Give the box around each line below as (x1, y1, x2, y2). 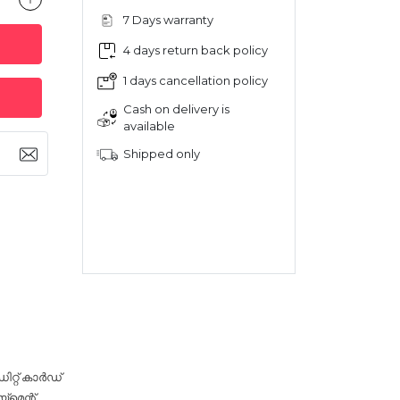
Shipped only (123, 146, 201, 161)
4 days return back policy (123, 43, 269, 57)
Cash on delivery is (123, 101, 230, 116)
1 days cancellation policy (123, 73, 269, 87)
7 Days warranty (123, 12, 214, 27)
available (123, 118, 176, 133)
